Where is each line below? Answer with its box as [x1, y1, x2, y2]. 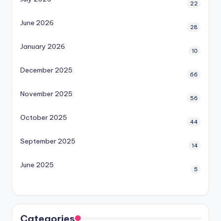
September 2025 [20, 137, 75, 146]
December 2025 [20, 66, 73, 75]
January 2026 [20, 42, 65, 51]
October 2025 [20, 113, 67, 122]
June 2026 [20, 18, 54, 28]
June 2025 [20, 160, 54, 170]
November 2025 [20, 89, 73, 99]
